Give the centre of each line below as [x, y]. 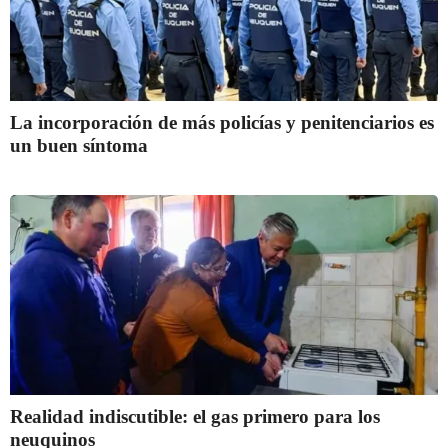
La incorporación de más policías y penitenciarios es [222, 122]
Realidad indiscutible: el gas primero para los [195, 416]
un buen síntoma [79, 145]
